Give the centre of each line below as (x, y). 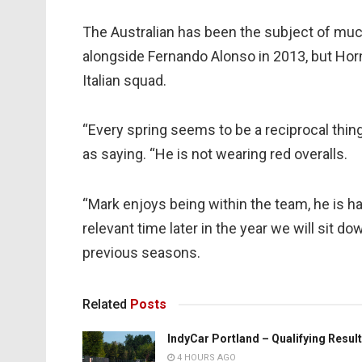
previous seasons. (141, 252)
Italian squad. (124, 80)
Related (105, 305)
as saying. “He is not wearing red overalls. (215, 154)
